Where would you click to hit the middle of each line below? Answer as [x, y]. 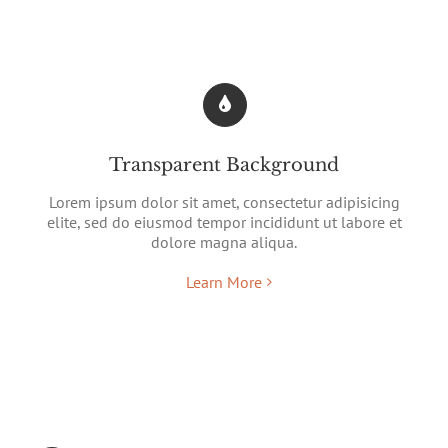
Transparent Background [224, 164]
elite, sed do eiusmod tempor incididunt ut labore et [224, 221]
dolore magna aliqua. [224, 241]
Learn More [224, 281]
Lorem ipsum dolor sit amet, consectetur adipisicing [224, 201]
